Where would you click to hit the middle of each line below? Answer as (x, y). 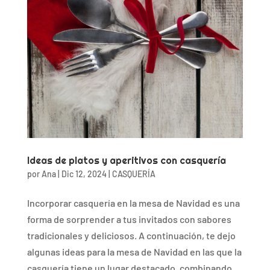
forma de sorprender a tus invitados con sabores (129, 219)
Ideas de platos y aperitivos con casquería (126, 161)
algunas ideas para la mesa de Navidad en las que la (134, 252)
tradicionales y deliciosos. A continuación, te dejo (131, 236)
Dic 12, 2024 (84, 174)
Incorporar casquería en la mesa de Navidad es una (133, 203)
